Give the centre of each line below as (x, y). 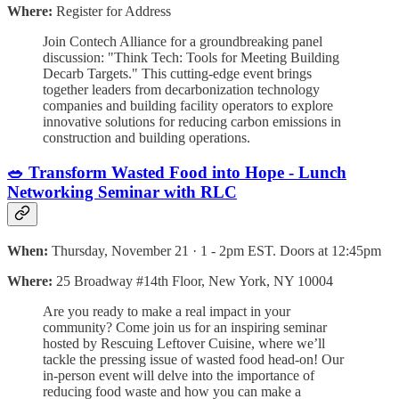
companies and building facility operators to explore (188, 106)
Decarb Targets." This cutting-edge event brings (177, 74)
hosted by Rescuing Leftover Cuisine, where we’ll (184, 343)
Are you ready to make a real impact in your (167, 311)
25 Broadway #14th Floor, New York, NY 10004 (195, 281)
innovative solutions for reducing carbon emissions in (192, 122)
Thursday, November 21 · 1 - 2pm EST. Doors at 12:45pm (216, 250)
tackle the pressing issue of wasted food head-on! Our (193, 359)
